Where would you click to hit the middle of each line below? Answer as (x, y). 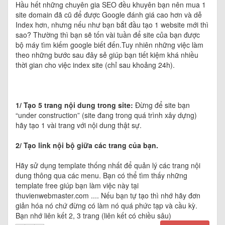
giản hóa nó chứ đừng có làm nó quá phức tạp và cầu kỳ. (106, 206)
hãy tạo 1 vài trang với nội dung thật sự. (79, 125)
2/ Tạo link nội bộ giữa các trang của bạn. (87, 145)
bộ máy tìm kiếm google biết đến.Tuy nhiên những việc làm (109, 45)
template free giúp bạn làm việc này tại (77, 186)
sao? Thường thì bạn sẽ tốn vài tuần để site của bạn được (108, 35)
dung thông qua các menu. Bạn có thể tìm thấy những (101, 176)
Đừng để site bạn (161, 105)
